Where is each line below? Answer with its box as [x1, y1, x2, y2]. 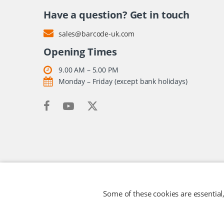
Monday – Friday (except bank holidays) [58, 76, 187, 86]
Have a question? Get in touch [43, 7, 189, 21]
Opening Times [43, 44, 117, 58]
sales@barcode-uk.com [58, 28, 135, 38]
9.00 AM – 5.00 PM [58, 64, 118, 74]
